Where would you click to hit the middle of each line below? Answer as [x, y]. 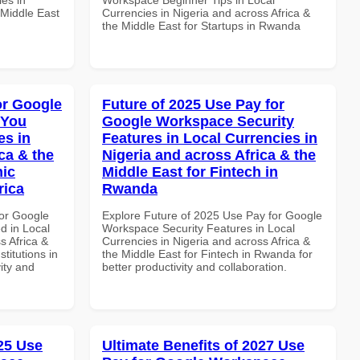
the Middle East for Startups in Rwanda [201, 25]
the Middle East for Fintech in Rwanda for [207, 254]
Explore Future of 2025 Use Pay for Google [212, 215]
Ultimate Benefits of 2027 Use [203, 345]
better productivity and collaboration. [194, 266]
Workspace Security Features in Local [198, 228]
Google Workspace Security [198, 121]
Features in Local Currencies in [210, 138]
